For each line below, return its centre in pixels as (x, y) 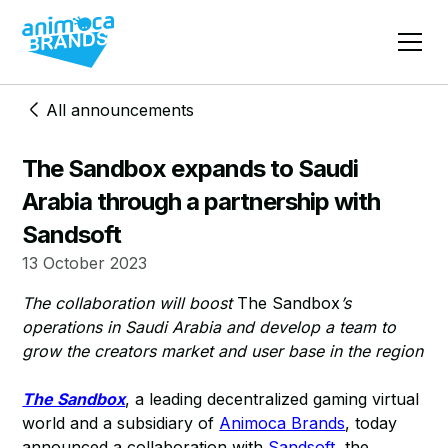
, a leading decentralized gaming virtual (272, 399)
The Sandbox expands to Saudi (190, 168)
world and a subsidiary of (121, 423)
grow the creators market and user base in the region (223, 351)
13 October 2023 (85, 263)
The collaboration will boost (130, 303)
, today (371, 423)
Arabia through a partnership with (201, 201)
